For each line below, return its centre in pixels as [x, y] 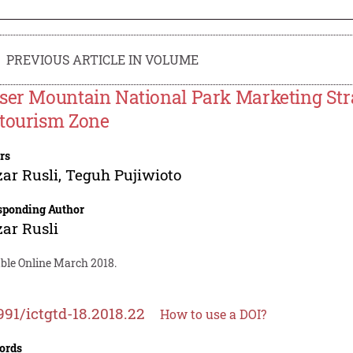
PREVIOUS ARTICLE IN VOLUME [103, 59]
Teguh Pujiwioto [124, 174]
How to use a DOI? [214, 314]
